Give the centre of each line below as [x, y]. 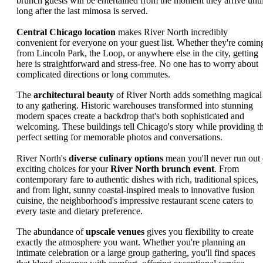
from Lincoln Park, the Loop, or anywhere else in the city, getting [137, 53]
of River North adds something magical [188, 95]
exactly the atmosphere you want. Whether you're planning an [131, 242]
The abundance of [51, 232]
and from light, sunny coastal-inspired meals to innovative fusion [136, 190]
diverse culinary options [116, 158]
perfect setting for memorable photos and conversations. [119, 137]
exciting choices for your [63, 168]
